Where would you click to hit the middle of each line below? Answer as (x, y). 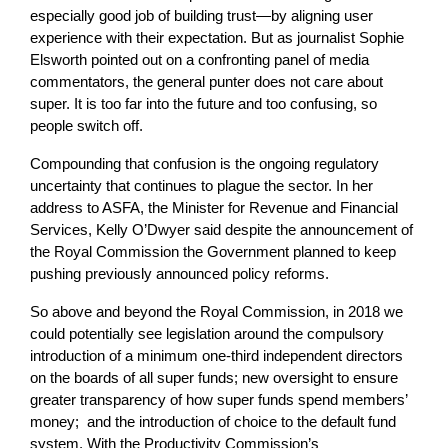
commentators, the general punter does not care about (206, 81)
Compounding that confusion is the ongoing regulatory (204, 163)
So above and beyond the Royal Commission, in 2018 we (216, 311)
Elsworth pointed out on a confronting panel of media (199, 59)
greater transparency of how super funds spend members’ (218, 399)
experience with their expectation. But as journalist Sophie (217, 37)
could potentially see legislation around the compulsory (207, 333)
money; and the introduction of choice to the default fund (213, 421)
